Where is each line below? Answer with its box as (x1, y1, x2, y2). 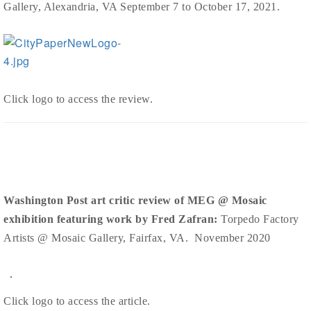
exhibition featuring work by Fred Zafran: (3, 213, 221, 226)
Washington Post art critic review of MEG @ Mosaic (3, 194, 267, 207)
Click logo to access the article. (3, 295, 151, 308)
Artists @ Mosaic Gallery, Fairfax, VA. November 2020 (3, 232, 271, 244)
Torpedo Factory (221, 213, 299, 226)
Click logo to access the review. (3, 93, 153, 106)
